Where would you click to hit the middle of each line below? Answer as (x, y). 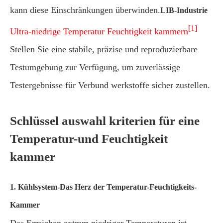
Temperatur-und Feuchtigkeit (89, 139)
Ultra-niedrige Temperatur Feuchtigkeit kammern (99, 31)
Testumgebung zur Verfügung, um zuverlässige (95, 67)
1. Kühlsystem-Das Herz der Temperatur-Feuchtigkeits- (103, 187)
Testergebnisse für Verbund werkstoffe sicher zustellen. (110, 85)
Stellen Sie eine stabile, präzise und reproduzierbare (104, 49)
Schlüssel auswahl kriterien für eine (105, 121)
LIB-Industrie (184, 10)
